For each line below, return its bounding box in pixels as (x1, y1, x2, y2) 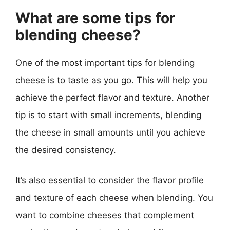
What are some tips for (15, 9, 175, 27)
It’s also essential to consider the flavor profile (15, 175, 204, 185)
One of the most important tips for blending (15, 57, 195, 68)
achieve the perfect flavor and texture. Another (15, 92, 209, 103)
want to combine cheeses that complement (15, 210, 194, 220)
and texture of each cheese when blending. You (15, 193, 213, 203)
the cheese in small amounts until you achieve (15, 127, 205, 138)
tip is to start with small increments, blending (15, 109, 201, 120)
